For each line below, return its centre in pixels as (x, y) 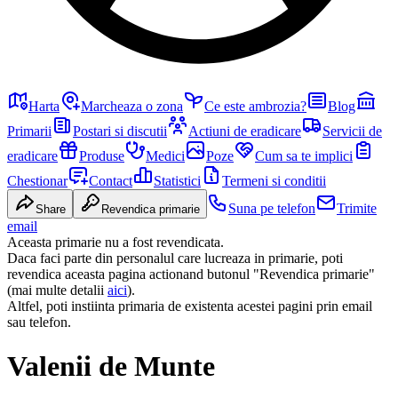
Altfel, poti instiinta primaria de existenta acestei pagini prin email (190, 306)
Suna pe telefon (272, 209)
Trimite (357, 209)
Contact (111, 181)
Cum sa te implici (304, 156)
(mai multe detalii (56, 291)
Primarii (29, 131)
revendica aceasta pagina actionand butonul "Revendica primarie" (191, 275)
